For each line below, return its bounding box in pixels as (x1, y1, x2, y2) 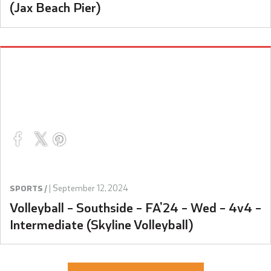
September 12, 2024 (53, 181, 128, 194)
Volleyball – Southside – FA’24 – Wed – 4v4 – (10, 197, 261, 215)
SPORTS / (10, 182, 47, 193)
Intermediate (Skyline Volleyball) (10, 214, 194, 232)
